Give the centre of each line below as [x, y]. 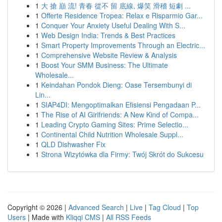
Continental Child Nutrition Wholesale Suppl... [112, 134]
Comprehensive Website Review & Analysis [109, 55]
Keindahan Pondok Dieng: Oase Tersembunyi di [116, 85]
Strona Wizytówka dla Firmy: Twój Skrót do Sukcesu [122, 154]
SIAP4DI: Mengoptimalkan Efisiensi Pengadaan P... [121, 105]
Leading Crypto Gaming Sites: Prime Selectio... [115, 124]
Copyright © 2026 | [38, 207]
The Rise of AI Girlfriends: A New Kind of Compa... [120, 114]
